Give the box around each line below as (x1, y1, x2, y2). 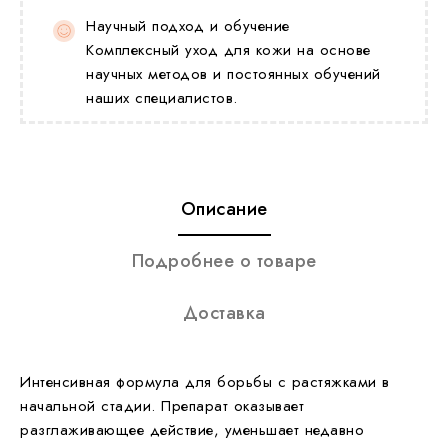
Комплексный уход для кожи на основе (86, 38, 371, 61)
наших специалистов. (86, 86, 238, 109)
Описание (180, 195, 268, 222)
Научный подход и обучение (86, 14, 290, 37)
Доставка (182, 299, 266, 326)
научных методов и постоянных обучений (86, 62, 381, 85)
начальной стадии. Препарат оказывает (20, 394, 304, 417)
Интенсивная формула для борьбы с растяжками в (20, 370, 390, 393)
